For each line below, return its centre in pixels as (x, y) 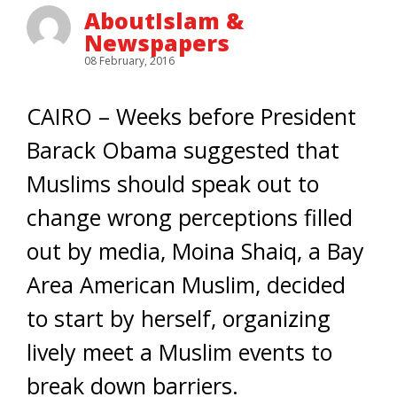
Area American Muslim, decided (186, 284)
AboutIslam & (164, 20)
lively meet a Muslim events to (179, 352)
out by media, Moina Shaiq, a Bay (195, 251)
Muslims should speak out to (173, 183)
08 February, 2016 (129, 61)
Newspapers (157, 43)
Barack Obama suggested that (183, 150)
